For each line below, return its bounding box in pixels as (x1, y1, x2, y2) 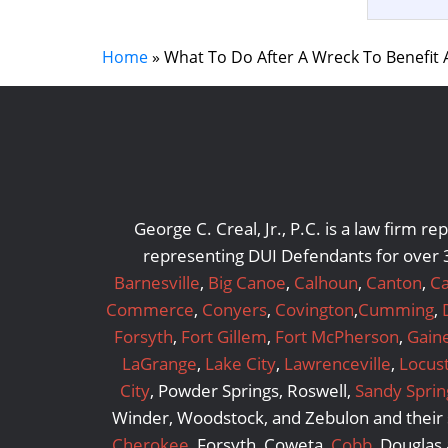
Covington (275, 298, 354, 322)
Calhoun (293, 271, 358, 295)
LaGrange (122, 352, 197, 376)
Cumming (358, 298, 434, 322)
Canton (365, 271, 422, 295)
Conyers (202, 298, 267, 322)
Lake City (205, 352, 276, 376)
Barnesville (113, 271, 200, 295)
